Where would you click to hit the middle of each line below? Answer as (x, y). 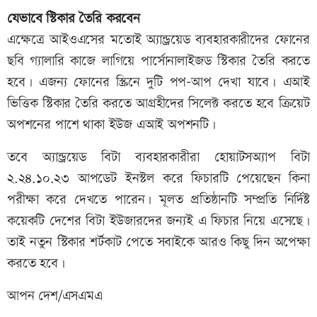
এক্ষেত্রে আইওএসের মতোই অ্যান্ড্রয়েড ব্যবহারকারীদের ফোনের (158, 40)
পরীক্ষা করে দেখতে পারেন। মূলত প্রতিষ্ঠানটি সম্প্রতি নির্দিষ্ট (158, 200)
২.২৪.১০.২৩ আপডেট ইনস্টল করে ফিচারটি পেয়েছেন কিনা (158, 179)
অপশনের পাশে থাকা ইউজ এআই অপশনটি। (111, 125)
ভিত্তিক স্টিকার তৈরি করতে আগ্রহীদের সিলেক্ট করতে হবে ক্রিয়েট (158, 104)
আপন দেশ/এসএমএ (55, 296)
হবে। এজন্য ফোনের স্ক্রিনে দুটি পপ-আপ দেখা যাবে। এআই (158, 83)
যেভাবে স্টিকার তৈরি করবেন (74, 19)
